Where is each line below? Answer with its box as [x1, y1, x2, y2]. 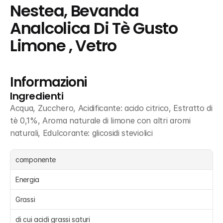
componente [15, 155, 56, 164]
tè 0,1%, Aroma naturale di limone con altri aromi [10, 115, 191, 125]
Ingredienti [10, 89, 64, 103]
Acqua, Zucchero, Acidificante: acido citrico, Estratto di [10, 103, 213, 113]
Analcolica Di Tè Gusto [10, 17, 178, 39]
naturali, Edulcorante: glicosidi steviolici [10, 128, 153, 138]
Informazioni [10, 73, 87, 91]
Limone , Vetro [10, 35, 117, 57]
